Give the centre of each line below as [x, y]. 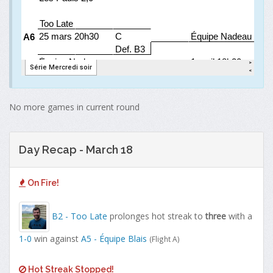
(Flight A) [165, 239]
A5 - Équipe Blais [114, 239]
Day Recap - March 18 [76, 150]
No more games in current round [74, 107]
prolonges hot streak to [156, 216]
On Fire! [42, 183]
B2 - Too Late [80, 216]
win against [56, 239]
